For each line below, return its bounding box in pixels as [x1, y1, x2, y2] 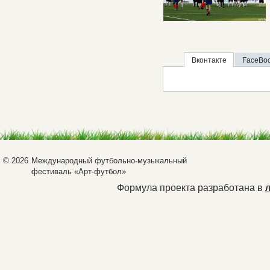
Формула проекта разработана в [116, 183, 265, 193]
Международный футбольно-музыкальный [31, 156, 187, 165]
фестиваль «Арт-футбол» [31, 167, 126, 176]
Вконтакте [191, 56, 227, 64]
